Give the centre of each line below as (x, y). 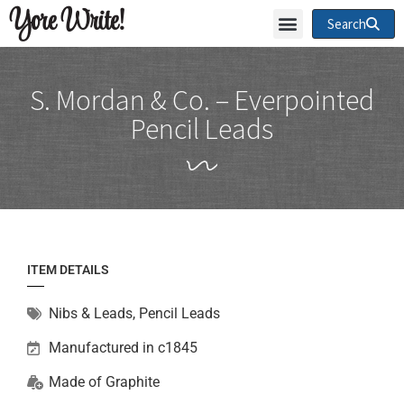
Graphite (133, 382)
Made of (77, 382)
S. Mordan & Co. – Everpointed (202, 100)
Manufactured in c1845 (123, 348)
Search (346, 23)
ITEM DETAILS (68, 270)
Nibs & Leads (91, 313)
